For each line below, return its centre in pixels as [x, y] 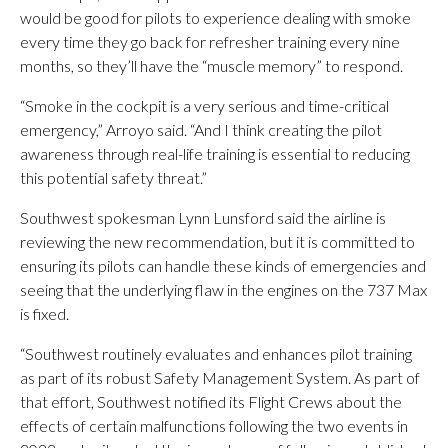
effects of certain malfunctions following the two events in [214, 425]
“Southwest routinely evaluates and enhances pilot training [216, 353]
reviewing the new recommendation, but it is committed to [217, 241]
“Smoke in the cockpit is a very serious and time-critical [204, 105]
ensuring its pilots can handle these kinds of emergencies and [223, 265]
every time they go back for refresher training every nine [210, 41]
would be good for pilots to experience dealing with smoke [215, 17]
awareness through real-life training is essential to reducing [215, 153]
